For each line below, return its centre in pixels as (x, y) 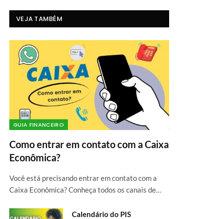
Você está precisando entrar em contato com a (83, 178)
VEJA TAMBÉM (39, 19)
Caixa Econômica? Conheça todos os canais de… (85, 189)
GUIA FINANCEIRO (39, 124)
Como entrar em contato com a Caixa (89, 144)
